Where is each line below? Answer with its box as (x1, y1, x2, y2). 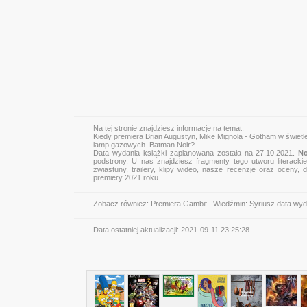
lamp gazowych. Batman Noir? (93, 140, 195, 149)
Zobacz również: (93, 199, 149, 208)
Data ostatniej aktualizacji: (93, 225, 181, 234)
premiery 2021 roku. (93, 173, 160, 182)
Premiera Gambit (151, 199, 207, 208)
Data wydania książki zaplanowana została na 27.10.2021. (93, 149, 299, 157)
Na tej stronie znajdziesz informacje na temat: (93, 124, 244, 132)
